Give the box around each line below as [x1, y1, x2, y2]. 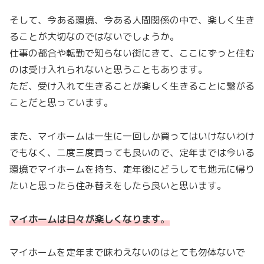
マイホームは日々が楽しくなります [9, 212, 160, 226]
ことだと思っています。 [9, 96, 113, 110]
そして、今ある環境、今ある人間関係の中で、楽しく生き [9, 14, 255, 27]
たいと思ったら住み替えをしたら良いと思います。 [9, 179, 226, 192]
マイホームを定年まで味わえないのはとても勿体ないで [9, 246, 245, 259]
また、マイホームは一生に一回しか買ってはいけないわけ [9, 129, 255, 143]
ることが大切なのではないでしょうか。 [9, 30, 179, 44]
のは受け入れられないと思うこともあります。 [9, 63, 207, 77]
